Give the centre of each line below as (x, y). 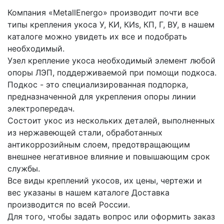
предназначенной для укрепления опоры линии (102, 97)
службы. (24, 169)
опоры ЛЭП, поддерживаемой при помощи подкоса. (112, 73)
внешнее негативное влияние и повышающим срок (109, 157)
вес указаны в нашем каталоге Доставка (88, 193)
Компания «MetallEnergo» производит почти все (103, 13)
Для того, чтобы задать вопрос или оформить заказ (111, 217)
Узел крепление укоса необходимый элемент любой (111, 61)
